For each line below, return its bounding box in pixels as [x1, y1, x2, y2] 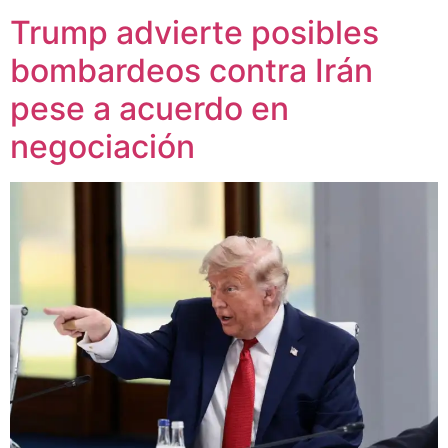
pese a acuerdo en [10, 89, 289, 129]
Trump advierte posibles [10, 13, 379, 53]
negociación [10, 127, 195, 167]
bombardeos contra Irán [10, 51, 373, 91]
